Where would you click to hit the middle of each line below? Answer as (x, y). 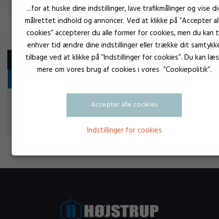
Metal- (180, 102)
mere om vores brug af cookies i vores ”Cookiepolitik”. (124, 70)
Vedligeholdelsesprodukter (59, 79)
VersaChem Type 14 (78, 103)
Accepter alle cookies (124, 105)
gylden (180, 114)
